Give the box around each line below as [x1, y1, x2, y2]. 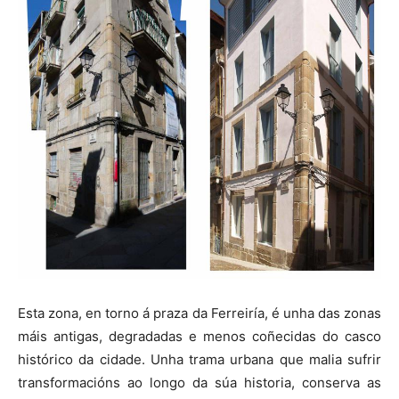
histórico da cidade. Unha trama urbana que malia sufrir [18, 351, 381, 369]
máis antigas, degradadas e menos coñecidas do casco [18, 328, 381, 346]
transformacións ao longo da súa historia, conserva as [18, 374, 381, 392]
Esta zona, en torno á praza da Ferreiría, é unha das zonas [18, 305, 381, 322]
